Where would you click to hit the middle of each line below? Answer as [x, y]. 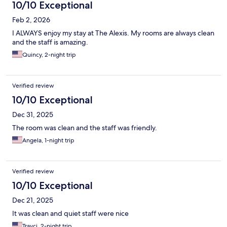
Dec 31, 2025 [33, 115]
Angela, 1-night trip [48, 141]
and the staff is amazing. [50, 42]
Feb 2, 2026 [31, 20]
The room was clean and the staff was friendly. [85, 128]
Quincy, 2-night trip [49, 55]
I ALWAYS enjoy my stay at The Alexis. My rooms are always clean [113, 33]
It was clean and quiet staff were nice [70, 214]
